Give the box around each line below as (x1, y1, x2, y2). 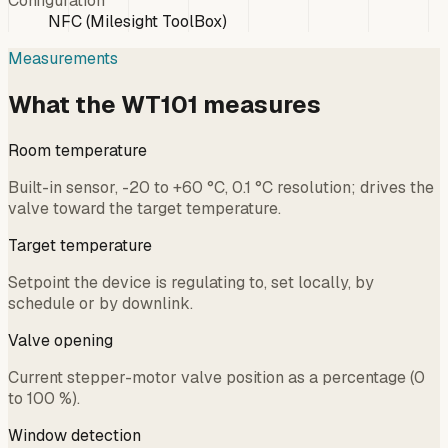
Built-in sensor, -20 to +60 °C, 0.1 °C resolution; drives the (8, 176, 434, 198)
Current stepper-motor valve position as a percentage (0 (8, 366, 425, 388)
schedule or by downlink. (8, 292, 193, 314)
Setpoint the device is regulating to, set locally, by (8, 271, 374, 293)
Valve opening (8, 329, 113, 351)
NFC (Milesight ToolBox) (48, 10, 227, 32)
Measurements (8, 47, 118, 69)
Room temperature (8, 139, 147, 161)
